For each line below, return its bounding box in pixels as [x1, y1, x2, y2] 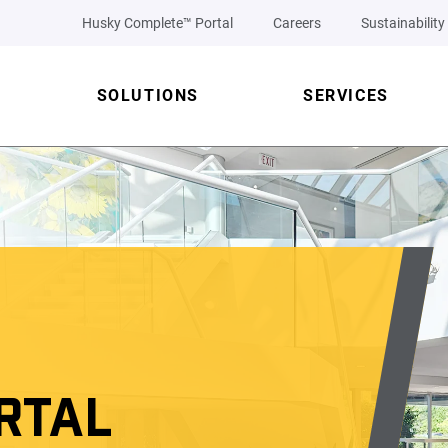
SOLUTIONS [96, 86, 199, 105]
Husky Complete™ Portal [82, 15, 233, 31]
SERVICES [302, 86, 389, 105]
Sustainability [361, 15, 445, 31]
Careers [273, 15, 321, 31]
